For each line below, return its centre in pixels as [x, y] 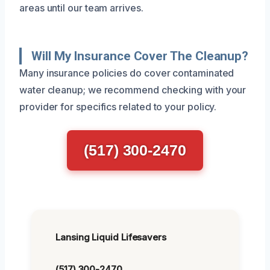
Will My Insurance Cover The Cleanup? [140, 56]
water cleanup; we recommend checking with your [133, 89]
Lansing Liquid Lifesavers [111, 237]
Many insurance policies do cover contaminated [127, 73]
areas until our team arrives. [81, 8]
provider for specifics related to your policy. [118, 106]
